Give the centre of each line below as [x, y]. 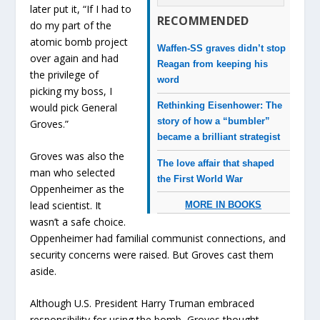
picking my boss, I [71, 91]
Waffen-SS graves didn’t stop [221, 48]
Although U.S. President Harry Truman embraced [142, 304]
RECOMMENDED [203, 20]
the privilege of [65, 74]
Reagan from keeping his [212, 64]
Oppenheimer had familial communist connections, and [158, 238]
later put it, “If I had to [81, 9]
